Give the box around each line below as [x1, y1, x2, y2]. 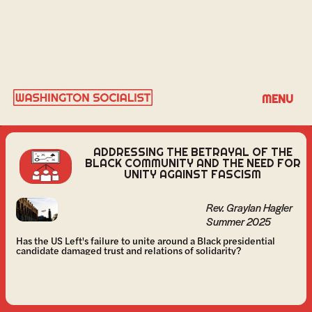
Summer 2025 [206, 214, 271, 229]
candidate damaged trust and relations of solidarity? [16, 243, 241, 258]
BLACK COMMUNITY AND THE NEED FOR [84, 156, 301, 171]
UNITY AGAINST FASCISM [124, 167, 261, 182]
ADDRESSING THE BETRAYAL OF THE [93, 145, 292, 159]
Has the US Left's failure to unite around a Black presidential [16, 233, 275, 248]
